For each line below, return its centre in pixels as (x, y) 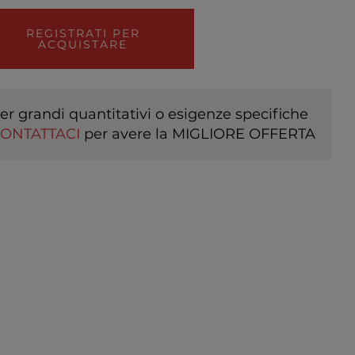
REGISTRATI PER (83, 33)
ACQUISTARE (83, 44)
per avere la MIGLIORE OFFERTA (197, 134)
